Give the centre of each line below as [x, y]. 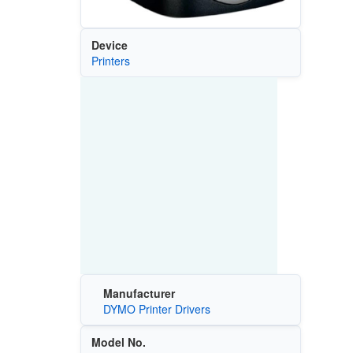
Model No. [118, 342]
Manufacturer [139, 293]
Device [109, 45]
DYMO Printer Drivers [156, 308]
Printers [110, 61]
